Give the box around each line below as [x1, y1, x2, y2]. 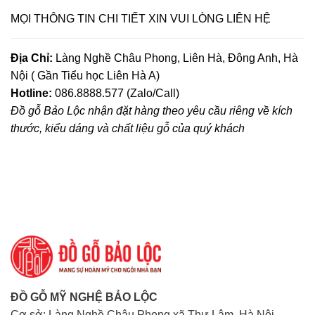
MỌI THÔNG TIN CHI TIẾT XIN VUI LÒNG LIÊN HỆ [11, 13, 271, 25]
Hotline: [11, 87, 55, 100]
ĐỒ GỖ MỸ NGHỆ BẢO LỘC [11, 291, 157, 304]
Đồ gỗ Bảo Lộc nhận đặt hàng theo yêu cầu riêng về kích [11, 105, 292, 117]
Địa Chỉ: [11, 52, 53, 65]
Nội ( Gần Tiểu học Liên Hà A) [11, 70, 160, 82]
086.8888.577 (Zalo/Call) [55, 87, 179, 100]
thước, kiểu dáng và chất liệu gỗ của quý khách [11, 122, 245, 135]
